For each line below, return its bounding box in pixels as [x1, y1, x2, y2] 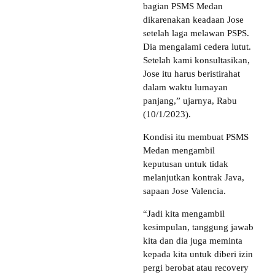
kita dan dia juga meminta [143, 235, 242, 246]
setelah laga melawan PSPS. [143, 28, 249, 38]
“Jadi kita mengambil [143, 208, 225, 219]
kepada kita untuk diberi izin [143, 249, 253, 259]
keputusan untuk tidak [143, 158, 228, 169]
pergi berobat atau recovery [143, 262, 249, 273]
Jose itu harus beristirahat [143, 68, 240, 79]
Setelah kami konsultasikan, [143, 55, 250, 65]
